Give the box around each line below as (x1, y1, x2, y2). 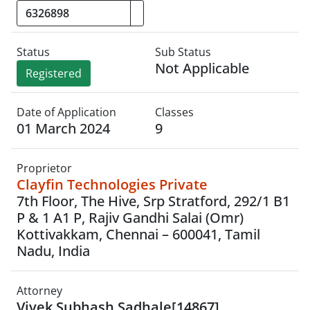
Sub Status (155, 44, 211, 60)
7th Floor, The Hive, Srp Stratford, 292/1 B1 (17, 192, 290, 210)
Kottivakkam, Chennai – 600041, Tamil (17, 225, 260, 244)
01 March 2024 (17, 119, 110, 138)
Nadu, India (17, 241, 90, 260)
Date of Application (17, 104, 116, 120)
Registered (26, 66, 82, 81)
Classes (155, 104, 194, 120)
